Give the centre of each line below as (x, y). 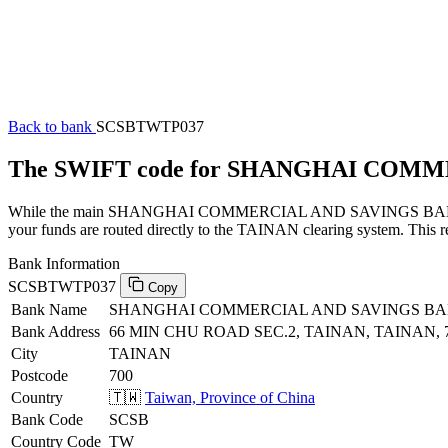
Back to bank (52, 126)
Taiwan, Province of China (230, 397)
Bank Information (64, 263)
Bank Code (47, 419)
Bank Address (55, 331)
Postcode (39, 375)
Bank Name (49, 309)
